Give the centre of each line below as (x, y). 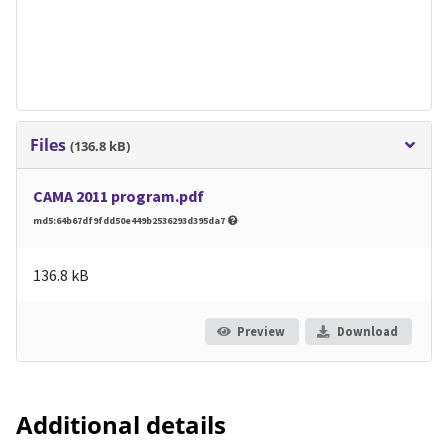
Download (367, 331)
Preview (260, 331)
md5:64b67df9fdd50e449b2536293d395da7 (130, 221)
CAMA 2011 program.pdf (118, 196)
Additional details (121, 425)
